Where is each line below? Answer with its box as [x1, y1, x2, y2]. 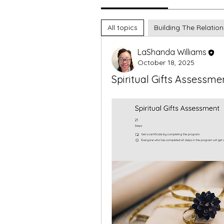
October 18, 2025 [137, 57, 194, 67]
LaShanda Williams [137, 47, 206, 57]
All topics [107, 23, 137, 32]
